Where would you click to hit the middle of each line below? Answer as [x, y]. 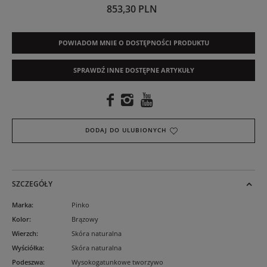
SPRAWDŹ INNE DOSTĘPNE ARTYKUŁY [133, 70]
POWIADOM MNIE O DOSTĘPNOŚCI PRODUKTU [133, 43]
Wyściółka [27, 248]
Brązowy [85, 219]
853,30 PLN [132, 9]
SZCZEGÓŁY [32, 184]
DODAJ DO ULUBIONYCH [127, 131]
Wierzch [24, 234]
